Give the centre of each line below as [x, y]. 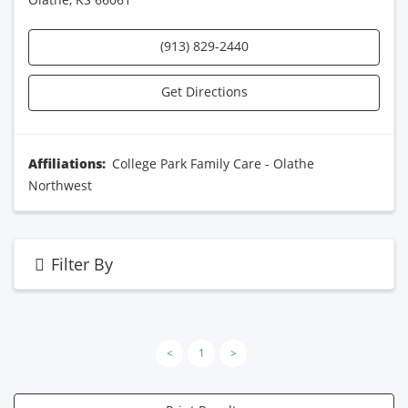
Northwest [60, 185]
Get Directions [204, 92]
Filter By [82, 264]
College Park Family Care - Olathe [213, 163]
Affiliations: [69, 163]
